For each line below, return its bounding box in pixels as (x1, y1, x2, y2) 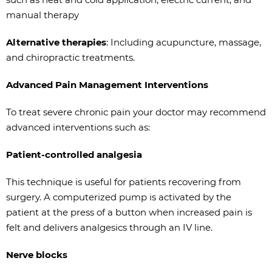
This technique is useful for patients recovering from (6, 176, 241, 188)
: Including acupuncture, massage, (106, 36, 261, 48)
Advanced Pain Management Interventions (6, 79, 208, 90)
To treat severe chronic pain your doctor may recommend (6, 106, 266, 118)
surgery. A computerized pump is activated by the (6, 191, 231, 203)
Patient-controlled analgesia (6, 149, 142, 160)
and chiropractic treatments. (6, 52, 135, 63)
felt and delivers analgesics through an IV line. (6, 222, 212, 233)
